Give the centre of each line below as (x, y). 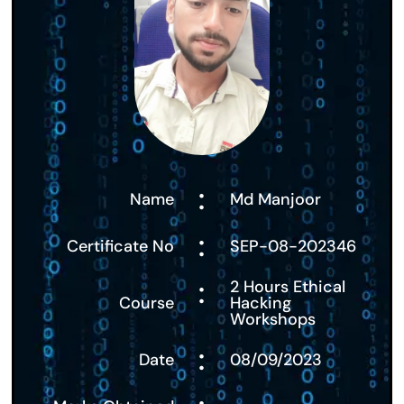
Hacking (260, 303)
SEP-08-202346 (293, 246)
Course (147, 303)
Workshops (272, 319)
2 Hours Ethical (287, 286)
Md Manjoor (275, 199)
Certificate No (121, 246)
